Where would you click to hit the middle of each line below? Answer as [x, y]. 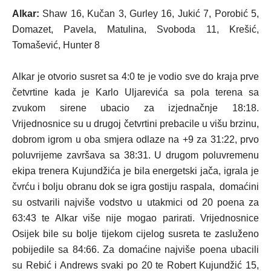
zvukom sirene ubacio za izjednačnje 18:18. [135, 108]
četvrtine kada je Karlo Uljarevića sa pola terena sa [135, 92]
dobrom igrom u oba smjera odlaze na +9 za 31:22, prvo [135, 139]
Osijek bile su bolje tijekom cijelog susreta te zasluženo [135, 233]
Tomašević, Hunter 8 [56, 45]
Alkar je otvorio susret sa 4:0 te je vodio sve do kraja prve [135, 76]
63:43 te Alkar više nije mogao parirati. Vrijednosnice [135, 218]
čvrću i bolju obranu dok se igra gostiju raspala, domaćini [135, 186]
